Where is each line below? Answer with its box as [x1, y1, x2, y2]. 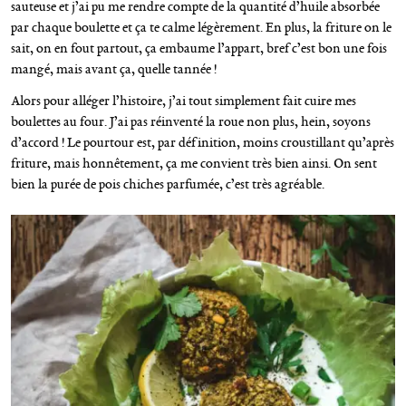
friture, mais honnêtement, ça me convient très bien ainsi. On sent [11, 153, 377, 172]
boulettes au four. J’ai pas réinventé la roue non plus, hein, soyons [11, 111, 371, 130]
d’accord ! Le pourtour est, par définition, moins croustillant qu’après [11, 132, 394, 151]
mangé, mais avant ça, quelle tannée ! [11, 59, 217, 78]
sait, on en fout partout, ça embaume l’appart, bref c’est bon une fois [11, 38, 387, 57]
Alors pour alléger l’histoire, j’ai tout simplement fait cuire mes [11, 91, 356, 110]
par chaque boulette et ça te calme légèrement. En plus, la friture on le [11, 17, 391, 36]
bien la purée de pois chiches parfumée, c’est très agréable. [11, 174, 324, 193]
